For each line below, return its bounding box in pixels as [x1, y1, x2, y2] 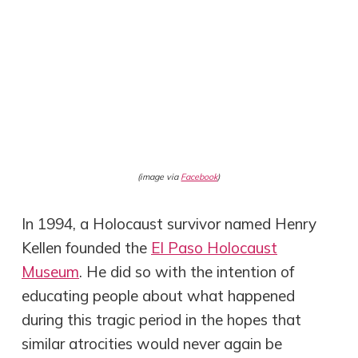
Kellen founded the [22, 237, 152, 257]
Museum [22, 261, 80, 281]
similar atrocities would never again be [22, 333, 283, 353]
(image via [137, 171, 181, 183]
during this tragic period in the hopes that [22, 309, 302, 329]
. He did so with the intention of [79, 261, 295, 281]
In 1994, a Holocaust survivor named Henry [22, 213, 317, 233]
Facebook [181, 171, 218, 183]
